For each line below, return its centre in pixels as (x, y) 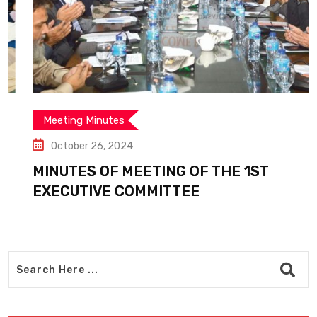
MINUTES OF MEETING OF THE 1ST (127, 172)
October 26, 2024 (68, 146)
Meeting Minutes (60, 121)
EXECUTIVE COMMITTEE (92, 191)
